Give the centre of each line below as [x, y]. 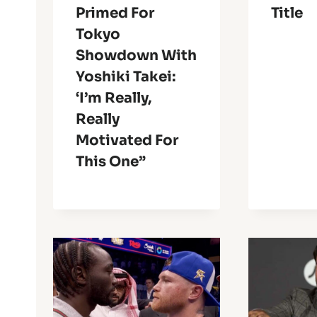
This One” [111, 162]
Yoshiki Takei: [126, 77]
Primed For [115, 13]
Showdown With [136, 56]
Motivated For [127, 141]
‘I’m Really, [114, 98]
